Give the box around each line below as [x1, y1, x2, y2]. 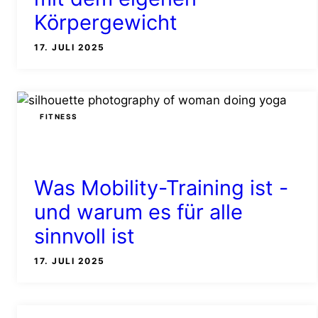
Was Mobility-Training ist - [34, 175, 288, 200]
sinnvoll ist [34, 223, 135, 248]
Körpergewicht [34, 9, 177, 35]
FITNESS [40, 112, 78, 121]
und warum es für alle [34, 199, 243, 224]
